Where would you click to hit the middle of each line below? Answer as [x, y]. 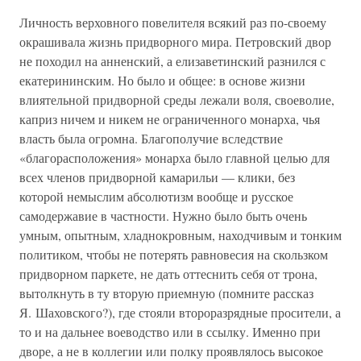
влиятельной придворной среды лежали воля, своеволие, [177, 100]
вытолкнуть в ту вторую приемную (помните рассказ [166, 293]
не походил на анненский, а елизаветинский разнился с [172, 61]
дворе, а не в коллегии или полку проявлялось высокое [171, 351]
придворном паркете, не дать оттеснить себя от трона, [168, 274]
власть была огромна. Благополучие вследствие [151, 138]
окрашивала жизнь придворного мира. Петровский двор [175, 41]
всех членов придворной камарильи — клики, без [157, 177]
